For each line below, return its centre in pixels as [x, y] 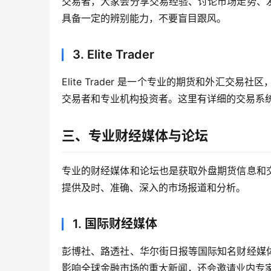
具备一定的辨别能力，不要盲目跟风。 [144, 18]
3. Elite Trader [113, 55]
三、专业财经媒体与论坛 [135, 136]
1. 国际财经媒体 [115, 224]
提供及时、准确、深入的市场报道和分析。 [154, 188]
